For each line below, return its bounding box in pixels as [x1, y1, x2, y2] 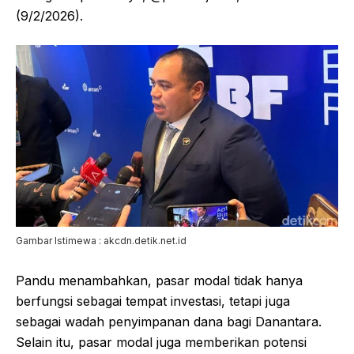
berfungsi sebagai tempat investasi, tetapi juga [16, 292, 290, 309]
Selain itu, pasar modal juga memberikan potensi [16, 333, 307, 350]
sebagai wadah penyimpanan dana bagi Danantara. [16, 313, 322, 330]
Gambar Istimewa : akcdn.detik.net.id [16, 234, 186, 247]
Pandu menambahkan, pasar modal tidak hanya [16, 272, 303, 288]
